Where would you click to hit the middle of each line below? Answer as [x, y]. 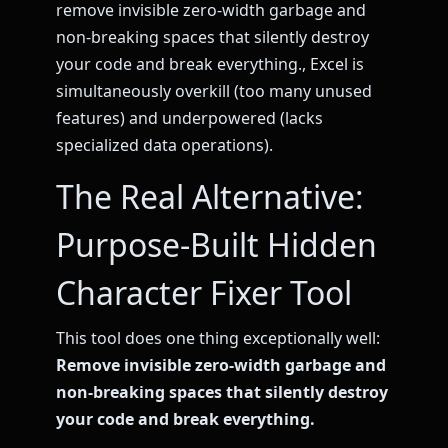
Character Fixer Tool [204, 292]
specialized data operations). [164, 144]
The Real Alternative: [210, 196]
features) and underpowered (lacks [189, 117]
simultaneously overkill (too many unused [214, 90]
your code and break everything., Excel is [210, 63]
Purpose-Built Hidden [216, 244]
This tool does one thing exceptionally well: [218, 337]
